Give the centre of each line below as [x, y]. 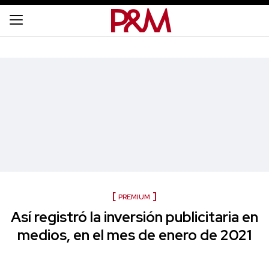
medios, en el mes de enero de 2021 [134, 235]
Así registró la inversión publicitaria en [134, 217]
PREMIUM [134, 197]
